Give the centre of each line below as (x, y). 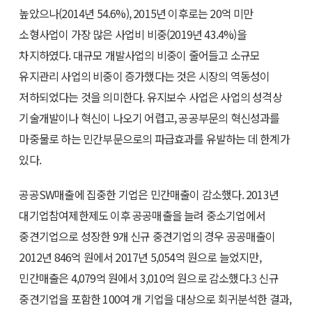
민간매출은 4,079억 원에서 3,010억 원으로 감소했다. (135, 278)
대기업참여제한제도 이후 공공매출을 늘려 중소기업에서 (142, 216)
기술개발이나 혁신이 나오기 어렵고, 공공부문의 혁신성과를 (149, 118)
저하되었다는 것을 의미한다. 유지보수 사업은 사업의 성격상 (150, 97)
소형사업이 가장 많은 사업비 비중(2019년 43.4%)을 (133, 34)
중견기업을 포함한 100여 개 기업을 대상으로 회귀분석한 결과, (155, 299)
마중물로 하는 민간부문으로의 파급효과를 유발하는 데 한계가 (154, 139)
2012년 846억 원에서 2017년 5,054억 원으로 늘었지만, (140, 257)
